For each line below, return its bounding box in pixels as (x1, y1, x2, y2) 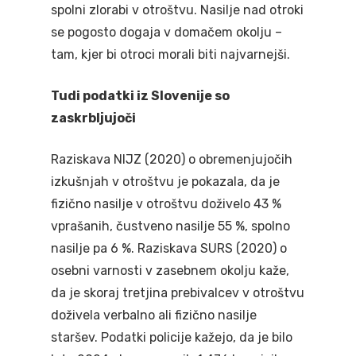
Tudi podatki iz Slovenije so (51, 88, 230, 103)
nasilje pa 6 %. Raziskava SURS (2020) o (51, 241, 287, 256)
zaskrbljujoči (51, 110, 136, 126)
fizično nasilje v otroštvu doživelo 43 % (51, 196, 281, 211)
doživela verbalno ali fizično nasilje (51, 308, 257, 323)
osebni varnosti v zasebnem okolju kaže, (51, 263, 289, 278)
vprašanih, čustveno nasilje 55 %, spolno (51, 219, 290, 234)
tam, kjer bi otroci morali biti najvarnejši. (51, 47, 290, 62)
